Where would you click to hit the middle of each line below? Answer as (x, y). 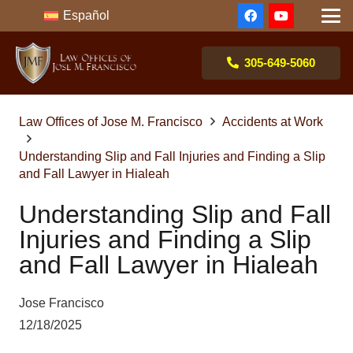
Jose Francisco (61, 303)
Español (87, 15)
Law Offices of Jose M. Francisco (111, 122)
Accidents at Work (273, 122)
